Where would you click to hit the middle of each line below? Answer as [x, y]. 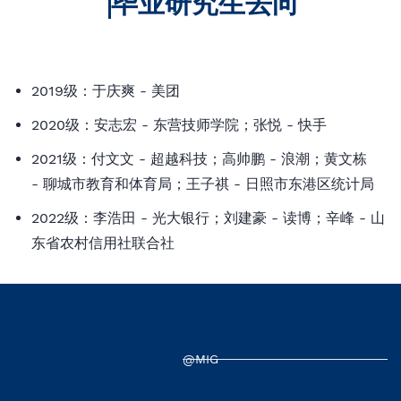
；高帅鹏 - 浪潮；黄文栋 [287, 159]
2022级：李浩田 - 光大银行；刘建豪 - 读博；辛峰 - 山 [208, 218]
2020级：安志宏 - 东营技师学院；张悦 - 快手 [179, 125]
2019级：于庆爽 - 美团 [106, 91]
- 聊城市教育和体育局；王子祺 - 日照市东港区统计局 [203, 184]
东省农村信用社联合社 [103, 243]
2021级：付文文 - [91, 159]
